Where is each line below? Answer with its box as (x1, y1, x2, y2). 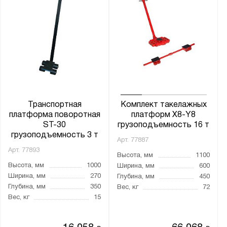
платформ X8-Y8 (131, 111, 196, 119)
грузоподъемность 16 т (118, 121, 210, 129)
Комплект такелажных (120, 101, 207, 108)
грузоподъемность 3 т (11, 131, 98, 139)
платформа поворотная (9, 111, 100, 119)
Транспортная (27, 101, 82, 108)
